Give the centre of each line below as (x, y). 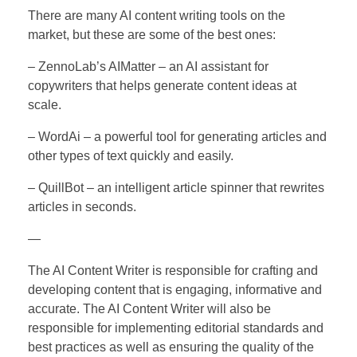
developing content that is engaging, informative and (175, 290)
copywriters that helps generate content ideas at (162, 86)
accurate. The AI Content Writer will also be (149, 309)
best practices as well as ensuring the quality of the (171, 347)
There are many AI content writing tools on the (157, 16)
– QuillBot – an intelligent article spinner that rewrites (176, 188)
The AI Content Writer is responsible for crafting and (173, 271)
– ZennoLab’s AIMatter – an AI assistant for (148, 67)
